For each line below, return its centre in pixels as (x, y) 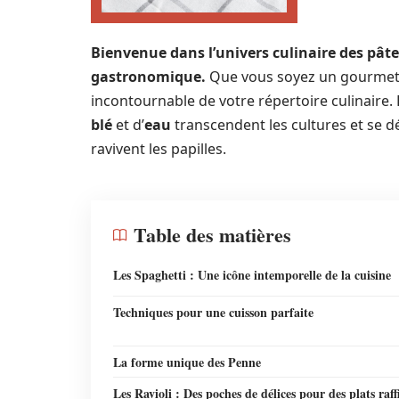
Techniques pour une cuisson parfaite (213, 312)
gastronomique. (148, 77)
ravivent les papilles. (159, 149)
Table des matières (212, 235)
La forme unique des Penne (187, 362)
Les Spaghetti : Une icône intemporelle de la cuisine (252, 275)
